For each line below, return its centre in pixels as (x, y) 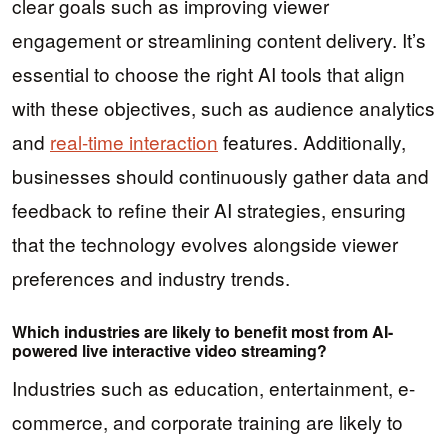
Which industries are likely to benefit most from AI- (202, 332)
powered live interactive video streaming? (169, 351)
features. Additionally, (312, 142)
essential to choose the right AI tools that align (208, 74)
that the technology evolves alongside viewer (205, 244)
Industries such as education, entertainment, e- (213, 388)
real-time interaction (134, 142)
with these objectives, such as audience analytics (223, 108)
